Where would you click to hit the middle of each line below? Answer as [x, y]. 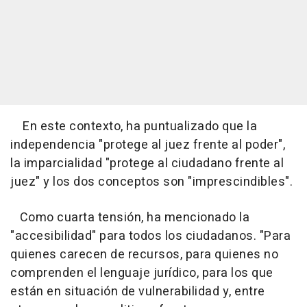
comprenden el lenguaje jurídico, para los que [142, 273]
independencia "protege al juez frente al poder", [148, 145]
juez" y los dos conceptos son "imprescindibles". [151, 182]
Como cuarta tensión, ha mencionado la [130, 218]
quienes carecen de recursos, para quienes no [144, 255]
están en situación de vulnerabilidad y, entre [138, 292]
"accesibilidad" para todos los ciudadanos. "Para [150, 236]
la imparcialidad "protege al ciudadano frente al [147, 163]
